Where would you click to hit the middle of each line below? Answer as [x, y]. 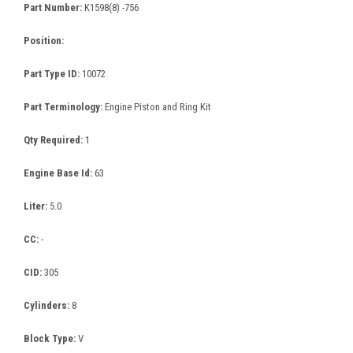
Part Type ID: [53, 74]
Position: [44, 41]
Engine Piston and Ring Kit [158, 107]
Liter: [37, 206]
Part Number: [54, 8]
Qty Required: [54, 140]
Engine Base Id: [59, 173]
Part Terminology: [64, 107]
